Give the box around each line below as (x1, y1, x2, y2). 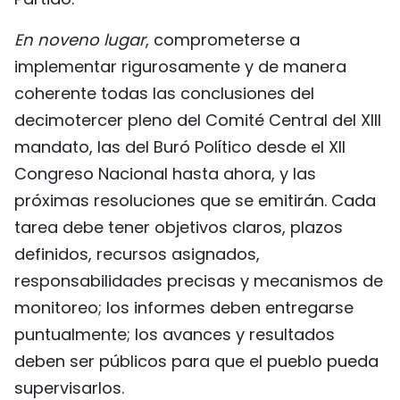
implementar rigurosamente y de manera (14, 54, 346, 78)
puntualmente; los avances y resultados (14, 322, 335, 346)
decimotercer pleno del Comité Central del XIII (14, 108, 381, 131)
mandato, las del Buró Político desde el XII (14, 135, 346, 158)
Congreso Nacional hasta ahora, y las (14, 162, 316, 185)
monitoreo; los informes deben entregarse (14, 296, 354, 319)
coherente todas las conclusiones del (14, 81, 314, 104)
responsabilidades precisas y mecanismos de (14, 269, 383, 292)
